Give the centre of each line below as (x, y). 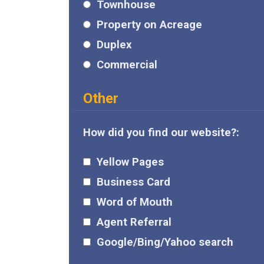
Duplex (114, 45)
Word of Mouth (135, 202)
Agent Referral (134, 222)
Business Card (133, 182)
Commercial (127, 65)
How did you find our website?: (161, 133)
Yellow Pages (130, 162)
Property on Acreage (149, 25)
